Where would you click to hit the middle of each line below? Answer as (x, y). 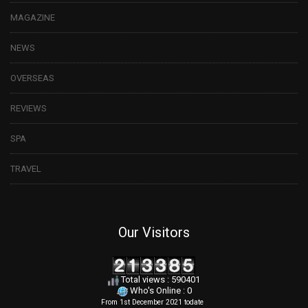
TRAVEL (26, 168)
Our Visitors (154, 232)
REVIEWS (29, 108)
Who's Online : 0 (159, 291)
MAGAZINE (33, 17)
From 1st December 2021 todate (153, 302)
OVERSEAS (32, 78)
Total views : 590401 (159, 280)
